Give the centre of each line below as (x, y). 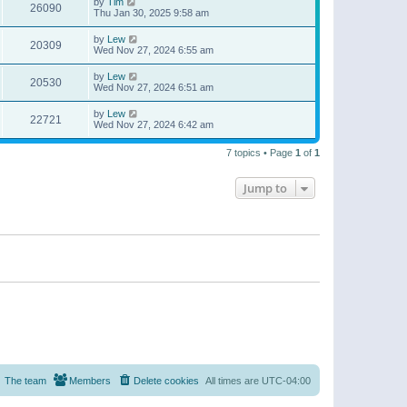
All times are (233, 380)
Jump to (265, 189)
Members (90, 380)
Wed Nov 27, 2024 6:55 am (154, 50)
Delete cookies (166, 380)
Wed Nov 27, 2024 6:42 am (154, 125)
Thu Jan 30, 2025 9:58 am (151, 13)
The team (25, 380)
